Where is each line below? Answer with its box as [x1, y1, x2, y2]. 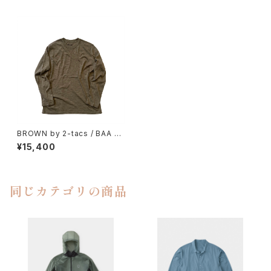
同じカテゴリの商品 [10, 185, 128, 200]
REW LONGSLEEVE [17, 138, 90, 147]
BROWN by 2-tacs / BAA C [17, 129, 114, 138]
